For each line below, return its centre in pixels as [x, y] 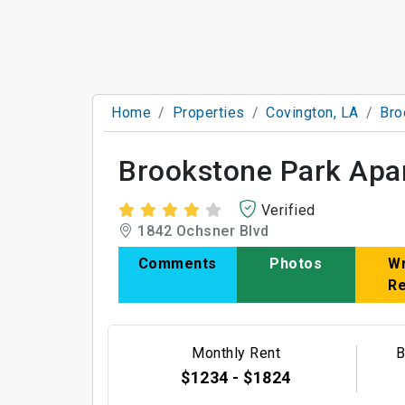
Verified [288, 210]
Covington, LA [312, 113]
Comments [177, 264]
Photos [296, 264]
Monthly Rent [236, 353]
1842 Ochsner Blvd [201, 231]
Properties [208, 113]
